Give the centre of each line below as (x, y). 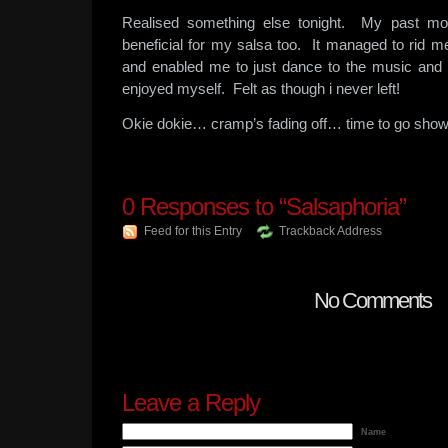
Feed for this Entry (193, 231)
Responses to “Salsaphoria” (270, 206)
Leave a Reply (191, 402)
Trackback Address (330, 231)
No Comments (372, 300)
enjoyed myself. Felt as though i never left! (261, 88)
